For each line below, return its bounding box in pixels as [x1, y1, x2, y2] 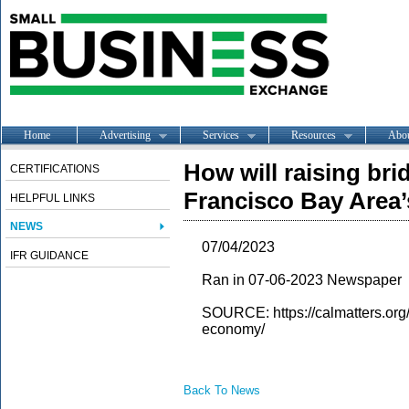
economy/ [202, 321, 265, 337]
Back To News [184, 383, 260, 397]
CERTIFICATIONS [10, 163, 100, 175]
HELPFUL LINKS [10, 192, 95, 204]
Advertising [100, 128, 151, 142]
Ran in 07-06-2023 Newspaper [202, 272, 402, 288]
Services [203, 128, 239, 142]
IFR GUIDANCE [10, 249, 89, 262]
